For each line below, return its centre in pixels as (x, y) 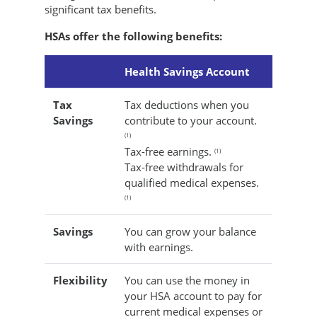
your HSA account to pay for (193, 295)
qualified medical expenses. (192, 182)
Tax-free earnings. (169, 151)
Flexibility (80, 280)
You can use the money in (187, 280)
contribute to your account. (191, 120)
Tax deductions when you (187, 104)
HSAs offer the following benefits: (133, 36)
